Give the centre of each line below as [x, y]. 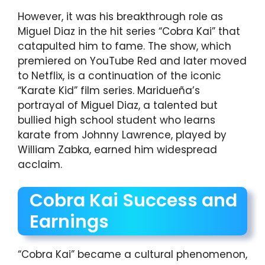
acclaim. [40, 164]
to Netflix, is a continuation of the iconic [119, 75]
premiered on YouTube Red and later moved [132, 61]
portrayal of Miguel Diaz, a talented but [118, 105]
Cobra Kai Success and [133, 201]
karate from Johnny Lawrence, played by [122, 135]
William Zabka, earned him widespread [117, 149]
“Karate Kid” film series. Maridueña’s [109, 90]
